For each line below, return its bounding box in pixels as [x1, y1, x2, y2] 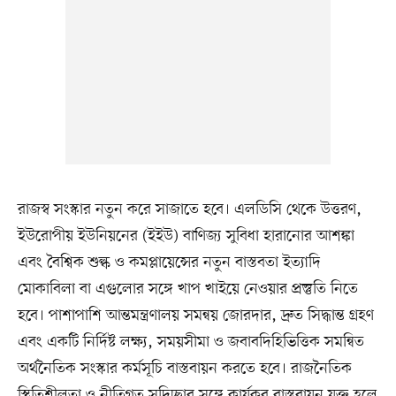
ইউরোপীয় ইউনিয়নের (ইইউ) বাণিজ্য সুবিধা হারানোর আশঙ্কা [17, 225, 354, 247]
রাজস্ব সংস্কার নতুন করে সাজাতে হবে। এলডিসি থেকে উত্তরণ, [17, 199, 362, 221]
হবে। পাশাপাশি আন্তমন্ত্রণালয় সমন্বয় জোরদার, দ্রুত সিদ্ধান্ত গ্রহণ [17, 305, 374, 327]
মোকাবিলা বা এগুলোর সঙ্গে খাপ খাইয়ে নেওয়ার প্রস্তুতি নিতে [17, 278, 358, 301]
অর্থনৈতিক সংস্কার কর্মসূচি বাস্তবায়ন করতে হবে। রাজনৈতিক [17, 358, 352, 380]
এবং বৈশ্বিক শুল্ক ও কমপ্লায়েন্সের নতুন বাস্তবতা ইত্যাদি [17, 252, 321, 274]
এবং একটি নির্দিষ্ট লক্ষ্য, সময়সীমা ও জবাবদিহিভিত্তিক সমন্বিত [17, 331, 364, 354]
